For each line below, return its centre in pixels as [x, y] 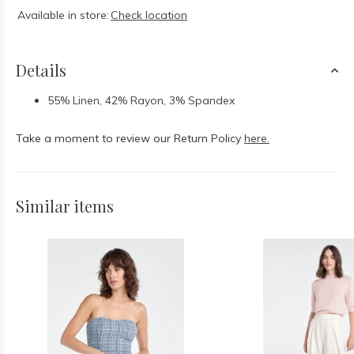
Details [41, 70]
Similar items [65, 206]
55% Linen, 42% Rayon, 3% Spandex [141, 100]
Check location [149, 15]
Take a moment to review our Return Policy [130, 138]
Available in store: [63, 15]
